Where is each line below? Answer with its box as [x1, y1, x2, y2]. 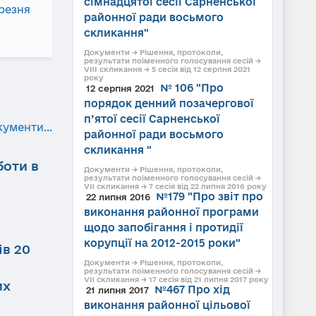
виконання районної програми [83, 206, 259, 218]
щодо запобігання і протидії [83, 221, 243, 233]
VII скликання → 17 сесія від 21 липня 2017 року [83, 275, 269, 284]
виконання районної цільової [83, 299, 250, 311]
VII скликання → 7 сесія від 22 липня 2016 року [83, 182, 267, 190]
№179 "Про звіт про [155, 190, 263, 202]
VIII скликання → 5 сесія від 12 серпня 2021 [83, 65, 250, 73]
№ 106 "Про [159, 82, 224, 94]
